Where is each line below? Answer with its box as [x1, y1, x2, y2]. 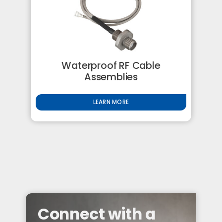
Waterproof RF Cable [61, 58, 161, 72]
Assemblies [84, 69, 138, 84]
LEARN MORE [93, 98, 129, 107]
